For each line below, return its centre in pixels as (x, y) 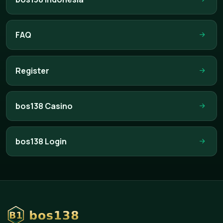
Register (32, 70)
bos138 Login (41, 142)
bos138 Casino (44, 106)
